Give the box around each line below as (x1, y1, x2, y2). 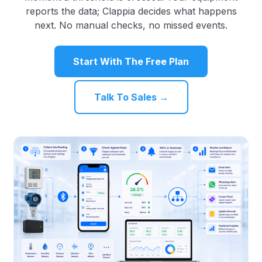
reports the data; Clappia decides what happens (25, 5, 237, 17)
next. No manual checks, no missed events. (35, 19, 227, 31)
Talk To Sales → (94, 91, 168, 103)
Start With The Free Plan (73, 56, 189, 67)
